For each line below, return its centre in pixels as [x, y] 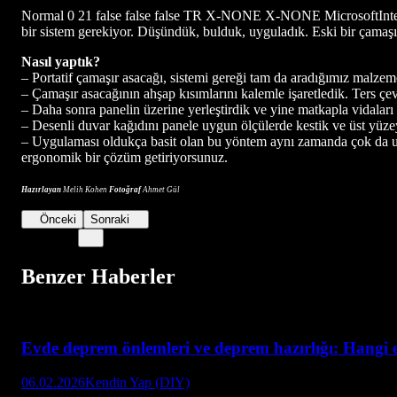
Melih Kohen [84, 189]
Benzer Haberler [98, 276]
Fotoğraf [124, 189]
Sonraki [110, 219]
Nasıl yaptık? [61, 61]
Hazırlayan [41, 189]
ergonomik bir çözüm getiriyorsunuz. [126, 157]
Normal [43, 15]
